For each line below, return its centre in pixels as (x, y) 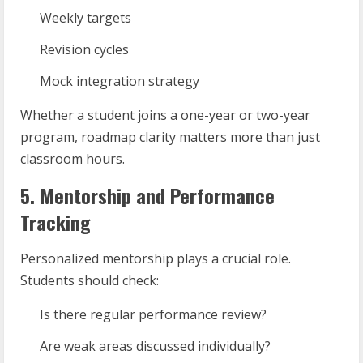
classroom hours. (73, 159)
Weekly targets (85, 18)
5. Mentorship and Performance (147, 195)
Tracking (56, 222)
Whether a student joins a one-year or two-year (165, 115)
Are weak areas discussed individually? (155, 346)
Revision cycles (84, 49)
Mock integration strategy (120, 81)
